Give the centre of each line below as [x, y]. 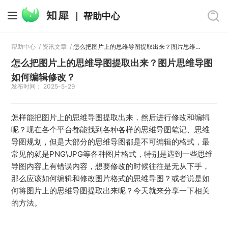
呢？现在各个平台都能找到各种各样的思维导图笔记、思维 [111, 130]
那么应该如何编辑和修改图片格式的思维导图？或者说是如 [111, 178]
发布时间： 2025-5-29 [43, 86]
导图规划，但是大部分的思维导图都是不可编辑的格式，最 [111, 142]
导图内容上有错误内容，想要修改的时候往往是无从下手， [111, 166]
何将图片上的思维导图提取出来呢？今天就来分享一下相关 [111, 191]
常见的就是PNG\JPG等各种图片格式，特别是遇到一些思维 [112, 154]
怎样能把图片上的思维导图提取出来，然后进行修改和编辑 [111, 117]
